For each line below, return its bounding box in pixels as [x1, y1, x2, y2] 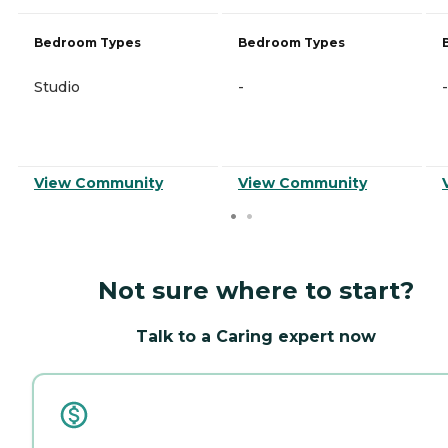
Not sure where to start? [98, 275, 414, 305]
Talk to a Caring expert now [136, 326, 376, 346]
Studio [34, 77, 80, 96]
